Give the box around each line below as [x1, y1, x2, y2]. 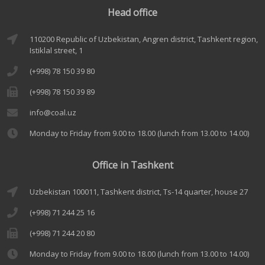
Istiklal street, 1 [30, 45, 83, 56]
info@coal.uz [30, 107, 76, 118]
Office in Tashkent [92, 159, 173, 172]
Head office [108, 6, 157, 19]
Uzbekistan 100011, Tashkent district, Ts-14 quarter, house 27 [30, 186, 248, 197]
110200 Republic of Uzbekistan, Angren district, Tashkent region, [30, 34, 258, 44]
